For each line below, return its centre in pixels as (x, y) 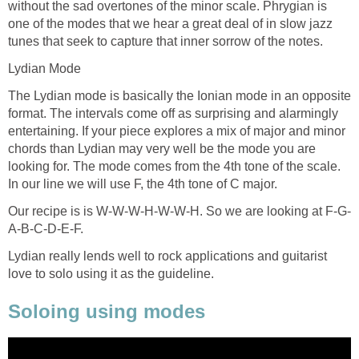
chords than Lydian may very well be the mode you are (162, 148)
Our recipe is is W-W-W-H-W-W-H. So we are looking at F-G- (179, 211)
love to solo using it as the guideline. (111, 273)
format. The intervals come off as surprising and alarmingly (173, 113)
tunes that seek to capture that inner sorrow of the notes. (165, 41)
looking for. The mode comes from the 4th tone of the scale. (174, 166)
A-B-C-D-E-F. (46, 228)
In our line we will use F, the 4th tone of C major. (143, 184)
